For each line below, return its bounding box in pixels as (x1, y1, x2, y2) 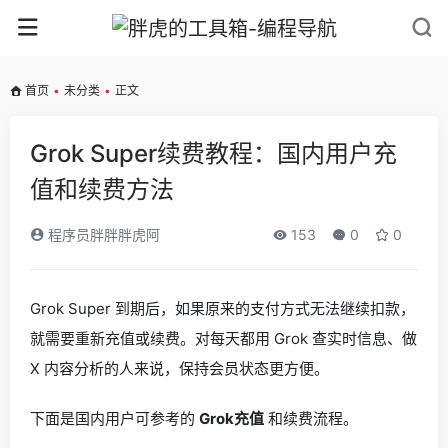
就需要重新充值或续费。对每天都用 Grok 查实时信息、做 (30, 329, 417, 348)
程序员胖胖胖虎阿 (44, 226, 160, 243)
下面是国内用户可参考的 (30, 409, 199, 428)
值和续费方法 (30, 175, 174, 204)
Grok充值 (199, 409, 264, 428)
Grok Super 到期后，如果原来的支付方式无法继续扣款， (30, 299, 415, 318)
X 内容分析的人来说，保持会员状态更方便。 (30, 359, 329, 378)
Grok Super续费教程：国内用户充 (30, 139, 397, 168)
